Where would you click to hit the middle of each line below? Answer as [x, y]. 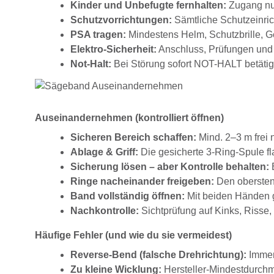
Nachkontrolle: [105, 211]
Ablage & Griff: [104, 152]
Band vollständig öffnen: [128, 196]
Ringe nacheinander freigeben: [142, 182]
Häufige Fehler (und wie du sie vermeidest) [133, 235]
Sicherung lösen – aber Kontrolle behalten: [170, 167]
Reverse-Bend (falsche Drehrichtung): [158, 255]
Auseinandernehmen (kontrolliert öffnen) [129, 118]
